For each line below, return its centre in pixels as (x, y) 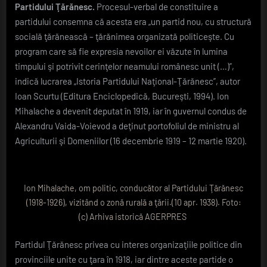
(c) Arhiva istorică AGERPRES (133, 216)
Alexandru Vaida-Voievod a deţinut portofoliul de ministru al (127, 126)
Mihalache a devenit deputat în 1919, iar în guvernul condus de (131, 111)
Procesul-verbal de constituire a (156, 7)
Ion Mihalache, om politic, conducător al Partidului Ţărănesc (133, 188)
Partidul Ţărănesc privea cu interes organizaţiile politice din (128, 245)
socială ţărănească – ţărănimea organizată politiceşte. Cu (125, 37)
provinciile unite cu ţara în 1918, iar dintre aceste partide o (124, 260)
